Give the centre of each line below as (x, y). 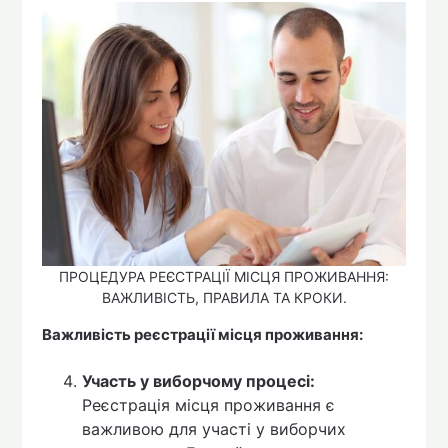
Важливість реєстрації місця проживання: (203, 335)
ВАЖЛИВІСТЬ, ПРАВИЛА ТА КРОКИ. (224, 298)
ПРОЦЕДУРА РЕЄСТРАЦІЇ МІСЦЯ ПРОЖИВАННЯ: (224, 277)
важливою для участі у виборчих (214, 428)
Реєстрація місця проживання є (209, 404)
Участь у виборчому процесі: (199, 380)
